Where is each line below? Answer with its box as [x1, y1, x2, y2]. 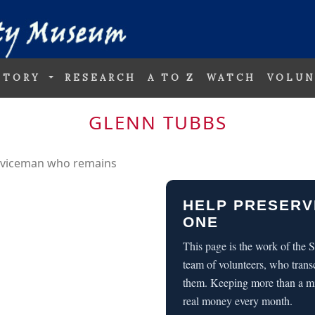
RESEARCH [65, 72, 137, 84]
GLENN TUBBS [88, 109, 227, 135]
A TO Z [148, 72, 196, 84]
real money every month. [183, 293, 292, 309]
